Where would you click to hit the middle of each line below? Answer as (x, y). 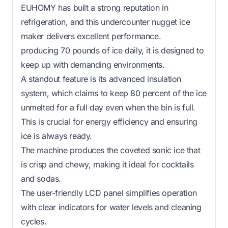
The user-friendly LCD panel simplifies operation (109, 193)
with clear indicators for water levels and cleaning (111, 207)
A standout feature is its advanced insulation (101, 79)
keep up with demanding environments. (93, 64)
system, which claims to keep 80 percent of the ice (114, 93)
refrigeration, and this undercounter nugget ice (106, 22)
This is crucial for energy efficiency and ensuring (109, 121)
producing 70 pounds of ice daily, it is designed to (112, 50)
